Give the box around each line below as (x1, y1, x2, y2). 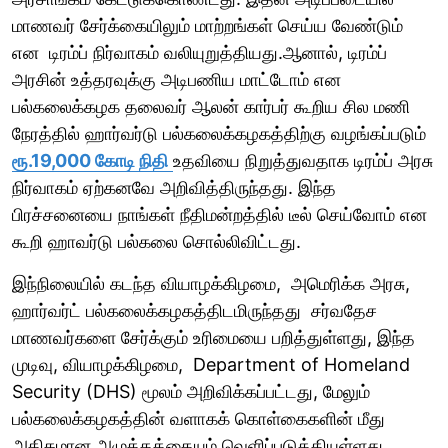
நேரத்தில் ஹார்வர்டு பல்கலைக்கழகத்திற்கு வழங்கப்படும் (12, 122, 426, 144)
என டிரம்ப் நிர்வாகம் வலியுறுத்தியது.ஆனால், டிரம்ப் (12, 41, 387, 63)
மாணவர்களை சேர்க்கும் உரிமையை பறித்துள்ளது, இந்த (12, 326, 415, 348)
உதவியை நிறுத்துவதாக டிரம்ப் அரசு (173, 149, 433, 171)
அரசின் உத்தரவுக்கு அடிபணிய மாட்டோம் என (12, 68, 341, 90)
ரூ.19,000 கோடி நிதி (12, 149, 168, 171)
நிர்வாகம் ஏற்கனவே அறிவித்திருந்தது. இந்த (12, 176, 336, 198)
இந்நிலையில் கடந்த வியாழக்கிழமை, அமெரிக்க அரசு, (12, 272, 410, 294)
